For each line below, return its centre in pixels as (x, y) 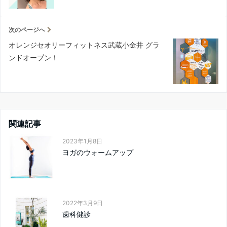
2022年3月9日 (83, 203)
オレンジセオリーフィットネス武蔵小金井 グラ (84, 45)
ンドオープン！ (33, 58)
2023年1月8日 (82, 141)
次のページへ (27, 30)
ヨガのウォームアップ (98, 153)
